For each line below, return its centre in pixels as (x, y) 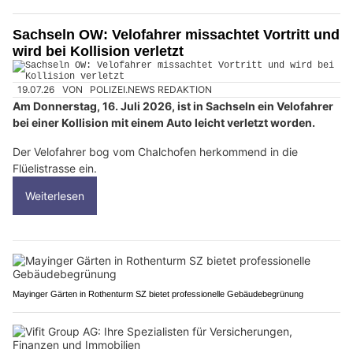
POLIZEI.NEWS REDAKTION (151, 89)
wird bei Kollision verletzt (98, 51)
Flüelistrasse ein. (55, 169)
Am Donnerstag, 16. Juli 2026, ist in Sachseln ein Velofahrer (173, 106)
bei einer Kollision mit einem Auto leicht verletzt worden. (164, 123)
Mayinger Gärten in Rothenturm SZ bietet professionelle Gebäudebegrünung (158, 294)
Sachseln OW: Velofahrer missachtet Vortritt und (176, 34)
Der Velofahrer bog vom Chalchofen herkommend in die (155, 152)
